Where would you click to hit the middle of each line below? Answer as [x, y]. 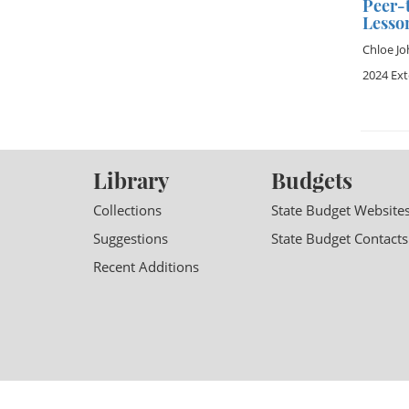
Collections [127, 210]
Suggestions [131, 238]
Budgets [312, 180]
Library [131, 180]
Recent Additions [146, 267]
